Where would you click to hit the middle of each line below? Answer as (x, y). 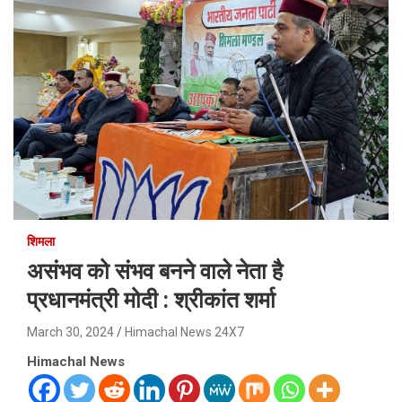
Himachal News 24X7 (184, 332)
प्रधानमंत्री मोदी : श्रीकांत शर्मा (151, 301)
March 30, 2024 (70, 332)
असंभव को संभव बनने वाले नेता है (155, 272)
